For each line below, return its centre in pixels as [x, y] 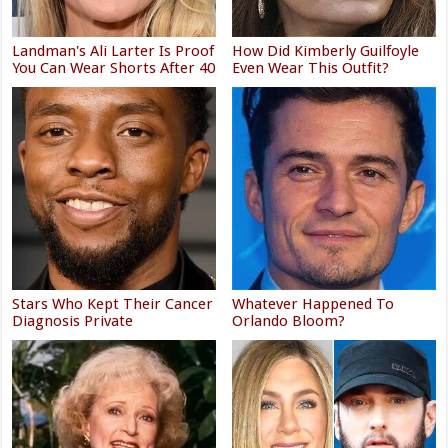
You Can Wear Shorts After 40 [114, 67]
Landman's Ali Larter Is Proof [113, 50]
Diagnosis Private [73, 320]
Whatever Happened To [313, 303]
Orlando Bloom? [289, 320]
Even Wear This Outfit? [311, 67]
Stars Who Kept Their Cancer [113, 303]
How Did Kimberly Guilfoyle [326, 50]
